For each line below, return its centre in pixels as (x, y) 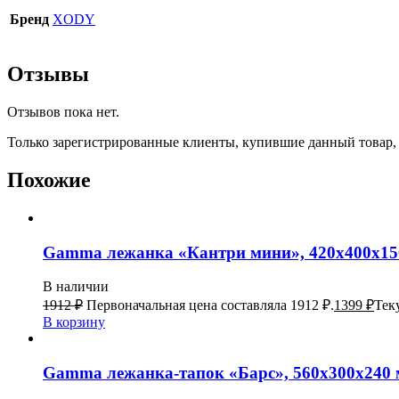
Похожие (49, 179)
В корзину (74, 322)
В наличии (76, 287)
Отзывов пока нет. (63, 112)
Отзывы (48, 74)
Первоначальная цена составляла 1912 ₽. (210, 305)
